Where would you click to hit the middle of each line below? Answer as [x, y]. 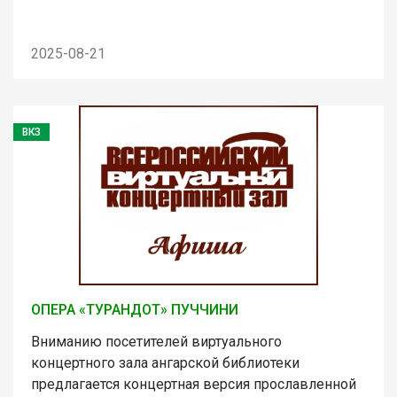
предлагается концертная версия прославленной [194, 384]
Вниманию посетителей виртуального [156, 341]
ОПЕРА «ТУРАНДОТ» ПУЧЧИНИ [135, 309]
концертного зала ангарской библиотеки [165, 362]
